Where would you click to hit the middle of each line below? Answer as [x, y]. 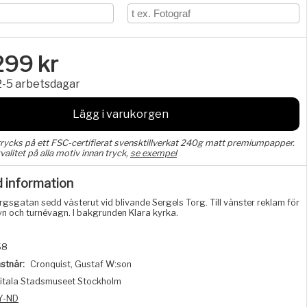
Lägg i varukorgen [121, 114]
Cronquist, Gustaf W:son [81, 264]
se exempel [153, 153]
